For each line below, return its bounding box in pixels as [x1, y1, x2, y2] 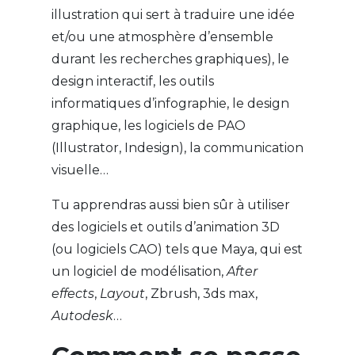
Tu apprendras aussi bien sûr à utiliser [51, 197, 290, 213]
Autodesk [51, 308, 113, 324]
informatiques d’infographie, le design [51, 96, 289, 112]
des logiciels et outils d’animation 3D [51, 219, 280, 235]
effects [51, 286, 94, 302]
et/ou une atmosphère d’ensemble [51, 29, 273, 45]
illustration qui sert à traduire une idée [51, 7, 295, 23]
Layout [99, 286, 145, 302]
